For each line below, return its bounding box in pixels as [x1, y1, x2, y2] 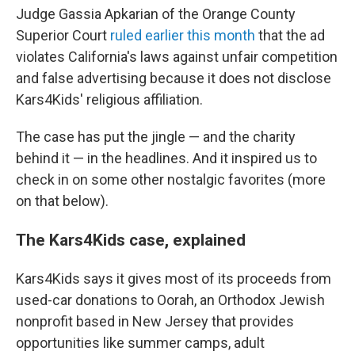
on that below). [16, 193, 109, 210]
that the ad [255, 27, 325, 44]
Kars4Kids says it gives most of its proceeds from [16, 270, 331, 288]
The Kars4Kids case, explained [16, 230, 250, 250]
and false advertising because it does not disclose [16, 70, 331, 87]
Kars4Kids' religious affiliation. [16, 91, 203, 109]
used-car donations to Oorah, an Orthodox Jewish [16, 292, 325, 309]
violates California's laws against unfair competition [16, 48, 338, 66]
